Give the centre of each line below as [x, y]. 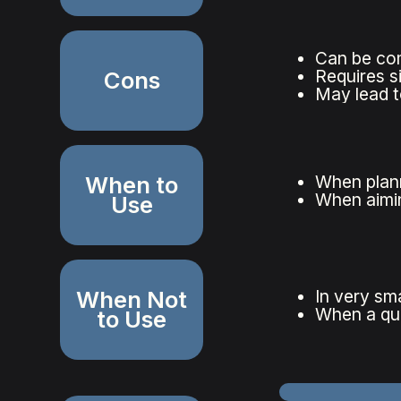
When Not [132, 300]
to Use [132, 320]
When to [132, 185]
